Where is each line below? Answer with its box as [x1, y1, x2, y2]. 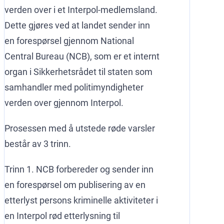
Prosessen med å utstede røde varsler [4, 122, 155, 133]
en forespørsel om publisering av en [4, 179, 145, 190]
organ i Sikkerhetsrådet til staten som [4, 66, 152, 77]
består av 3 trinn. [4, 138, 71, 149]
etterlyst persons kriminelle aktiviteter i [4, 194, 158, 205]
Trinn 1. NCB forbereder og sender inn [4, 163, 153, 174]
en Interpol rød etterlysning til [4, 210, 120, 221]
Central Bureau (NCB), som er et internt [4, 50, 159, 61]
